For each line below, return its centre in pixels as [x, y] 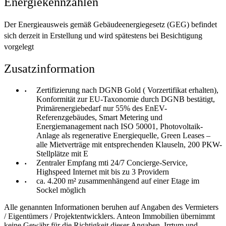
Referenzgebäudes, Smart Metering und [99, 118]
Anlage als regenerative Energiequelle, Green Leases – [123, 136]
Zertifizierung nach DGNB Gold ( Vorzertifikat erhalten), [127, 90]
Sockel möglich [61, 190]
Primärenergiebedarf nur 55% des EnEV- [102, 108]
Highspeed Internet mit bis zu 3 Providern [103, 172]
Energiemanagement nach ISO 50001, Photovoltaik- [120, 127]
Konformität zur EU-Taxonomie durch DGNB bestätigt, [126, 99]
